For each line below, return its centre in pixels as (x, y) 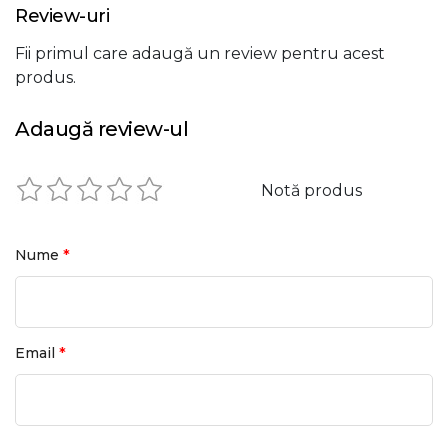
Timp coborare (79, 26)
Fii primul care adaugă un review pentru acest (200, 53)
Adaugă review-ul (101, 129)
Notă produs (312, 190)
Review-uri (62, 16)
